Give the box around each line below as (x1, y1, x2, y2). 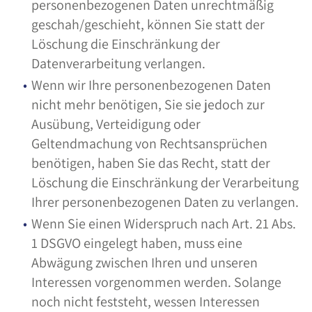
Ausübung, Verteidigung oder (31, 115, 201, 133)
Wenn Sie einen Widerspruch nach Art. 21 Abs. (31, 214, 296, 233)
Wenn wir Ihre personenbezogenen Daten (31, 76, 271, 94)
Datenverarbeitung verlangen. (31, 54, 205, 72)
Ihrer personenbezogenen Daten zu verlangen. (31, 193, 299, 211)
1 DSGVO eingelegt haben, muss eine (31, 234, 242, 252)
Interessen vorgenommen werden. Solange (31, 273, 281, 291)
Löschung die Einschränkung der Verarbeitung (31, 173, 299, 192)
